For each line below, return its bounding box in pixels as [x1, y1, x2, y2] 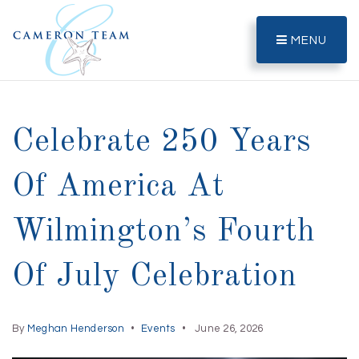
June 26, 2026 [192, 323, 264, 334]
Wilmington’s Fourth [12, 216, 316, 248]
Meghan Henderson [26, 323, 124, 334]
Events [141, 323, 175, 334]
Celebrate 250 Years [12, 127, 312, 159]
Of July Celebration [12, 261, 297, 293]
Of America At [12, 171, 224, 204]
